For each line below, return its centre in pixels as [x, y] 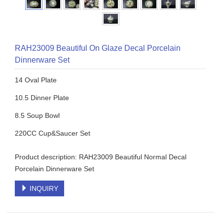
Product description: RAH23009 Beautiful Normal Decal [101, 157]
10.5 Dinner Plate [42, 97]
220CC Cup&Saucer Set [53, 133]
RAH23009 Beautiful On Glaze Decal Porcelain [98, 48]
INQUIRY [43, 188]
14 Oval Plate [36, 80]
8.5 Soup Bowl [37, 115]
